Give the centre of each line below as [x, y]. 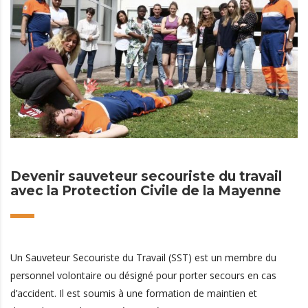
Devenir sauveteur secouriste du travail [146, 177]
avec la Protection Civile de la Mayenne [146, 191]
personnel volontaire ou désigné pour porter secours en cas [143, 276]
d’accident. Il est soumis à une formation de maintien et [134, 294]
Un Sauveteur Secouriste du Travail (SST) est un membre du [143, 258]
